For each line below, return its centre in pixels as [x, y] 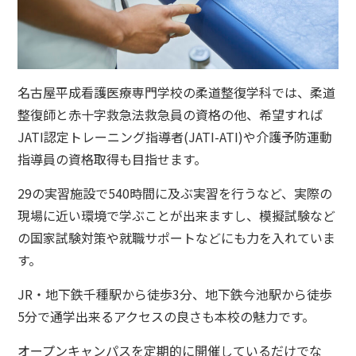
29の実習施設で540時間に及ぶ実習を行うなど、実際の [175, 193]
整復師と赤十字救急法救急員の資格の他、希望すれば [170, 115]
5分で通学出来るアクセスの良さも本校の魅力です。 [166, 317]
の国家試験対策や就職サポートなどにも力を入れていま [177, 238]
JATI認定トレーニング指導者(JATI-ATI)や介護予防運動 [175, 137]
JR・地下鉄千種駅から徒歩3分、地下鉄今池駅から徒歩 [175, 294]
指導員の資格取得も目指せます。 [112, 159]
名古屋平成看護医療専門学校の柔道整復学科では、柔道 [177, 93]
